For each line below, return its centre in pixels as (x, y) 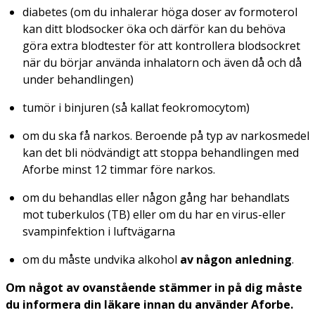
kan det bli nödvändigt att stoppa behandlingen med (161, 152)
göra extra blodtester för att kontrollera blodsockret (161, 45)
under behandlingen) (78, 79)
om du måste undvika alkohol (101, 259)
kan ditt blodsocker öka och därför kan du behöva (154, 28)
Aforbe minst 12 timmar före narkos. (119, 169)
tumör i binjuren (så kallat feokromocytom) (136, 107)
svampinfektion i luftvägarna (99, 231)
